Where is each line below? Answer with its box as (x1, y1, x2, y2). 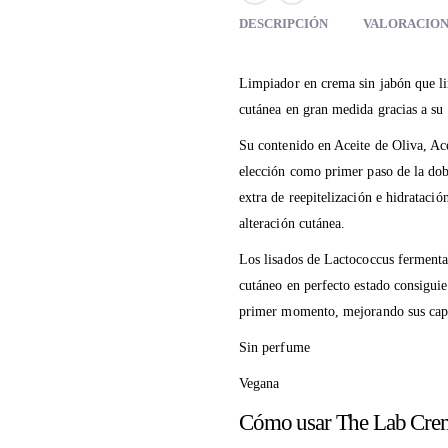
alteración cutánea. (239, 215, 346, 231)
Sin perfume (239, 339, 310, 355)
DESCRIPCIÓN (239, 15, 328, 31)
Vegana (239, 375, 280, 391)
